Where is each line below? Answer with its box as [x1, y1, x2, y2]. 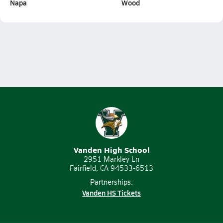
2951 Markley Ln [84, 154, 139, 164]
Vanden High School [73, 144, 150, 155]
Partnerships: [90, 177, 133, 187]
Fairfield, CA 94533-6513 [70, 163, 153, 173]
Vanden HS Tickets [82, 188, 141, 198]
